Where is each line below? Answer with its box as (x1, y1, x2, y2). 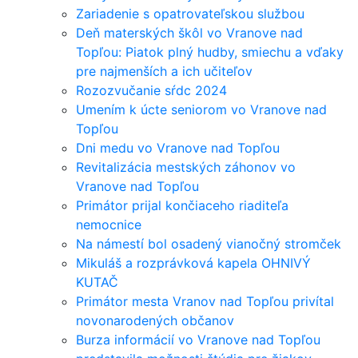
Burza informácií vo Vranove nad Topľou (76, 332, 320, 348)
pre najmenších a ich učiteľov (76, 63, 253, 79)
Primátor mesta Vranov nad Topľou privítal (76, 293, 334, 309)
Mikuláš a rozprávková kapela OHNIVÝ (76, 255, 311, 271)
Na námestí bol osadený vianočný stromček (76, 236, 341, 252)
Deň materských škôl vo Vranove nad (76, 25, 303, 41)
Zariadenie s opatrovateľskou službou (76, 6, 304, 22)
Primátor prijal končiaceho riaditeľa (76, 197, 288, 213)
